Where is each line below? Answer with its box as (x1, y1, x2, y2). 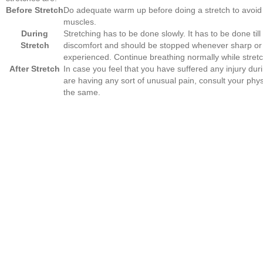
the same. (63, 87, 100, 97)
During (21, 28, 48, 38)
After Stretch (9, 63, 60, 73)
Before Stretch (6, 5, 63, 15)
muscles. (63, 16, 96, 26)
